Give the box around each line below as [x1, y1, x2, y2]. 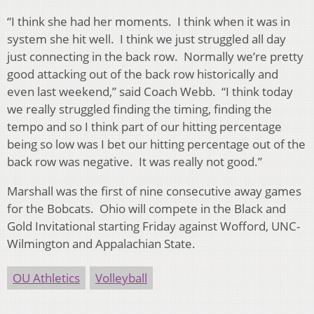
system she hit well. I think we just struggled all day [7, 30, 286, 47]
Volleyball [95, 269, 147, 286]
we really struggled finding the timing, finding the [7, 100, 272, 117]
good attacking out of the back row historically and [7, 65, 278, 82]
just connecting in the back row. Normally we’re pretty [7, 48, 303, 64]
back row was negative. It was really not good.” [7, 153, 262, 170]
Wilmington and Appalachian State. [7, 235, 196, 252]
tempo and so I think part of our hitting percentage [7, 118, 282, 135]
